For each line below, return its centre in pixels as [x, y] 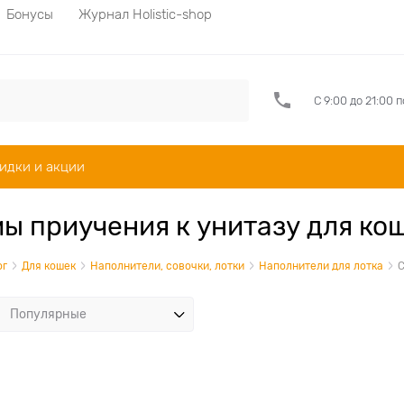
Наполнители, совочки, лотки [167, 266]
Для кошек [49, 266]
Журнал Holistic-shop [145, 14]
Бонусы [30, 14]
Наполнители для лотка [321, 266]
